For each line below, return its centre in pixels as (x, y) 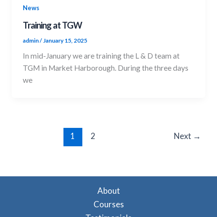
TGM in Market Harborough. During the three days (106, 68)
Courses (108, 204)
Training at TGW (53, 25)
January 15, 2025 (65, 40)
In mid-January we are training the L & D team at (101, 56)
